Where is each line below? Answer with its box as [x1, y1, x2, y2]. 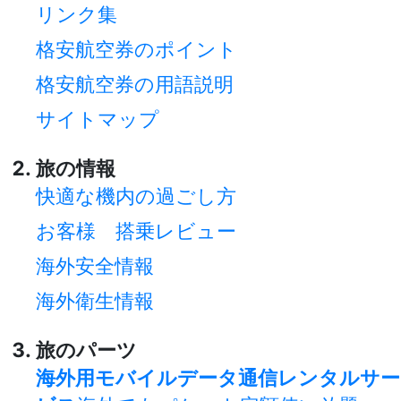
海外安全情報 [36, 253, 154, 277]
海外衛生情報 [36, 288, 154, 312]
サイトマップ [36, 107, 159, 131]
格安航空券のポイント [36, 37, 237, 61]
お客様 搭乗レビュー [36, 218, 236, 243]
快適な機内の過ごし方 [36, 183, 236, 208]
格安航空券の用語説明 [36, 72, 234, 96]
